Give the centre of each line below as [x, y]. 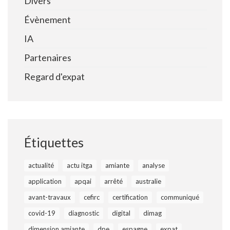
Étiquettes [54, 142]
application [45, 181]
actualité [41, 165]
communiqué [180, 197]
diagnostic [84, 213]
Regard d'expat [54, 76]
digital [121, 213]
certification [130, 197]
